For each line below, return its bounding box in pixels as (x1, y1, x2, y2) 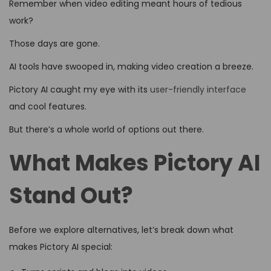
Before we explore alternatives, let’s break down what (9, 224, 233, 237)
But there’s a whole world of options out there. (9, 123, 204, 136)
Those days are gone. (9, 38, 100, 50)
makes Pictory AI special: (9, 241, 113, 253)
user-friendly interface (150, 83, 246, 96)
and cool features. (9, 100, 87, 113)
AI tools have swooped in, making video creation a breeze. (9, 60, 253, 73)
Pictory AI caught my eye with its (9, 83, 150, 96)
